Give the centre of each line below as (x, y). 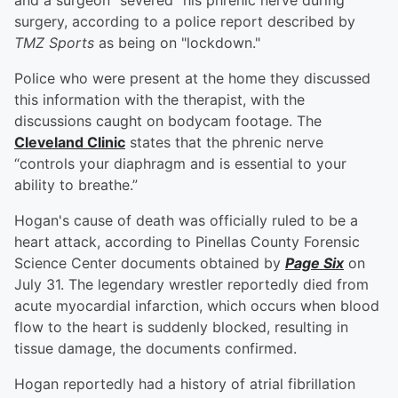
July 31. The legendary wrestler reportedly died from (191, 285)
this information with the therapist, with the (159, 100)
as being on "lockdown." (177, 43)
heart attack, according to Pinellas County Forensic (187, 242)
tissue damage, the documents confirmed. (155, 349)
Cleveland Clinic (70, 143)
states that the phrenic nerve (224, 143)
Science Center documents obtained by (150, 263)
